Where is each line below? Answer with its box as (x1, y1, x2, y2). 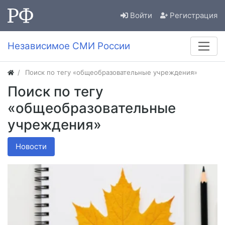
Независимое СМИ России (8, 40, 130, 52)
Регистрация (170, 11, 217, 21)
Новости (16, 142, 47, 152)
